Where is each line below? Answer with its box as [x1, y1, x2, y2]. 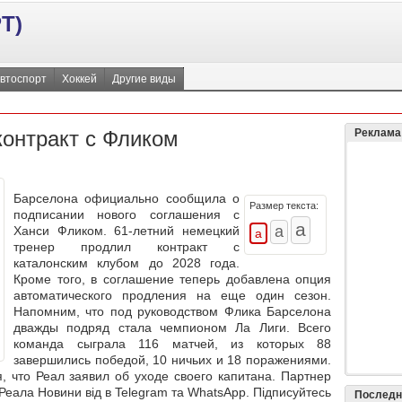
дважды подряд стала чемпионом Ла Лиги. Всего [13, 320, 331, 336]
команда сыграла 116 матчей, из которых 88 [13, 336, 331, 352]
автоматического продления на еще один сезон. [13, 288, 331, 303]
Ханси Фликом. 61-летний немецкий [13, 223, 240, 239]
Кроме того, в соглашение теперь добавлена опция [13, 272, 331, 287]
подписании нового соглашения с [13, 207, 240, 223]
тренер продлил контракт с [13, 240, 240, 255]
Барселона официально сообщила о [13, 191, 240, 206]
